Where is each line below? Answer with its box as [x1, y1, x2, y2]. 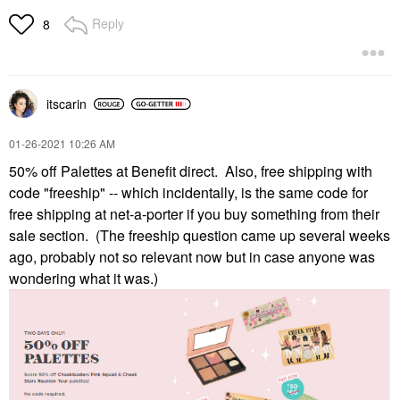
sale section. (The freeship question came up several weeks [9, 225, 390, 246]
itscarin [46, 95, 87, 113]
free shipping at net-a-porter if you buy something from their [9, 204, 379, 225]
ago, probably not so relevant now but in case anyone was [9, 246, 375, 268]
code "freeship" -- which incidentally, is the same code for [9, 182, 368, 204]
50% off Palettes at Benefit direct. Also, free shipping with [9, 161, 372, 182]
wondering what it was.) [9, 268, 158, 289]
